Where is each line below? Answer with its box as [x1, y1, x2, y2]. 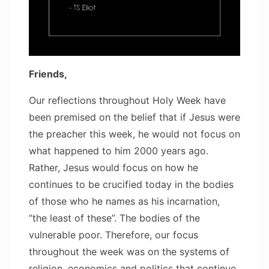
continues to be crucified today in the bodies [29, 178, 234, 190]
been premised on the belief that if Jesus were [29, 110, 240, 123]
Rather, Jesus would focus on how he [29, 161, 198, 174]
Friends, [29, 67, 67, 80]
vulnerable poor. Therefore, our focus [29, 228, 198, 241]
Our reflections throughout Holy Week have [29, 94, 226, 106]
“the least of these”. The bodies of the [29, 211, 200, 224]
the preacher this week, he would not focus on [29, 127, 240, 140]
